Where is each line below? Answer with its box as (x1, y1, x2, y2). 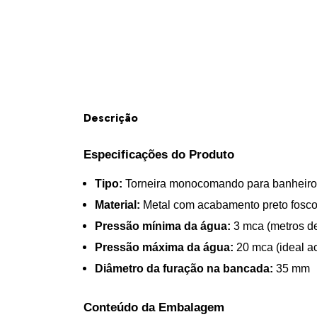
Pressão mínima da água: (95, 220, 231, 233)
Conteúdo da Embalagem (83, 299, 224, 314)
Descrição (83, 110, 138, 125)
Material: (95, 199, 140, 212)
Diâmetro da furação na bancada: (95, 263, 273, 275)
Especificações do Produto (83, 147, 234, 162)
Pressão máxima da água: (95, 241, 234, 254)
